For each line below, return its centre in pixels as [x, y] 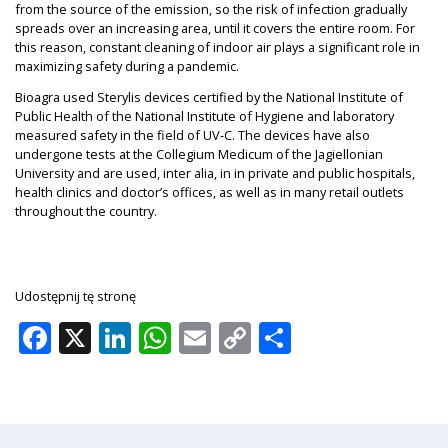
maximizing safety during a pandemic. [127, 66]
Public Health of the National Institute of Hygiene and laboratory [204, 116]
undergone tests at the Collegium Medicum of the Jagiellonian [199, 154]
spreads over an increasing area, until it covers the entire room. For [215, 28]
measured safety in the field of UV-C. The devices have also [192, 135]
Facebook [121, 338]
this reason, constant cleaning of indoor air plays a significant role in [217, 47]
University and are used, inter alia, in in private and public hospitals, [215, 173]
